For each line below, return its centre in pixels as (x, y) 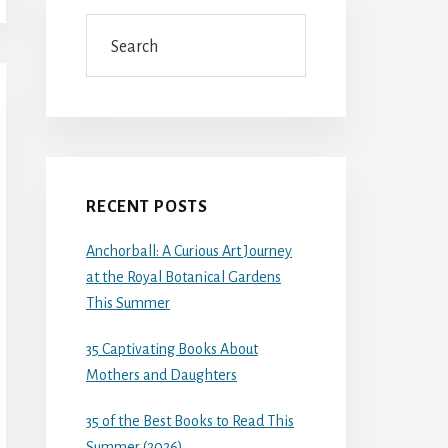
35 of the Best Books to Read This (190, 420)
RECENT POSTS (147, 206)
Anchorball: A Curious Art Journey (189, 250)
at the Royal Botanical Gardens (183, 276)
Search (107, 25)
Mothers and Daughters (161, 374)
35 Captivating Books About (172, 348)
